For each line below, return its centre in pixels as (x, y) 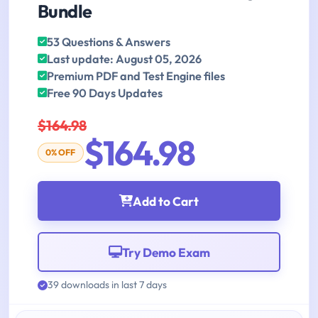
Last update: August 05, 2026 (124, 59)
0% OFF (61, 153)
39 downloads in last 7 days (107, 285)
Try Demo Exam (166, 252)
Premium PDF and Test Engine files (136, 76)
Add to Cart (166, 201)
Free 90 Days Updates (105, 93)
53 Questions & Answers (109, 42)
